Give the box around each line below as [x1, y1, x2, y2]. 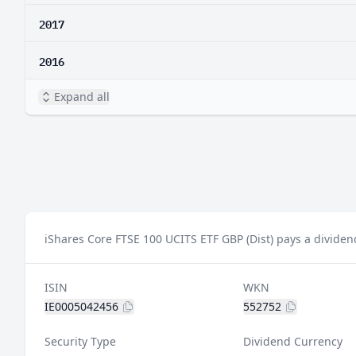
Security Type [44, 334, 116, 349]
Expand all [54, 89, 110, 104]
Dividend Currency [242, 334, 342, 349]
